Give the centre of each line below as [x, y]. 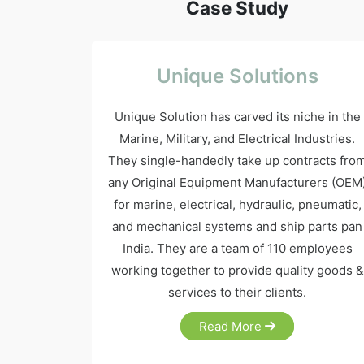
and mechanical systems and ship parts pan [237, 226]
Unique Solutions [237, 76]
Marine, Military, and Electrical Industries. [237, 139]
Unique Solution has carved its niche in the [237, 117]
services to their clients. [237, 292]
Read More [232, 326]
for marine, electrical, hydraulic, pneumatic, [237, 204]
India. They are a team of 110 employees [237, 248]
